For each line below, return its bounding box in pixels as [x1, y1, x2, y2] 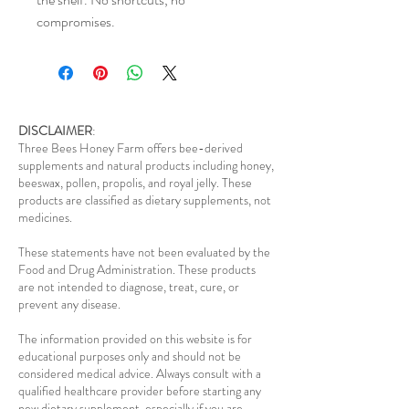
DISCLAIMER [18, 121, 92, 141]
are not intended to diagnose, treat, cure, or [18, 278, 239, 297]
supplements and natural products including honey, [18, 156, 274, 175]
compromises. [37, 11, 115, 33]
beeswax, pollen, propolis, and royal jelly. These [18, 173, 252, 193]
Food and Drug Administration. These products [18, 260, 256, 279]
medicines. [18, 208, 72, 227]
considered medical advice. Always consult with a [18, 364, 261, 383]
